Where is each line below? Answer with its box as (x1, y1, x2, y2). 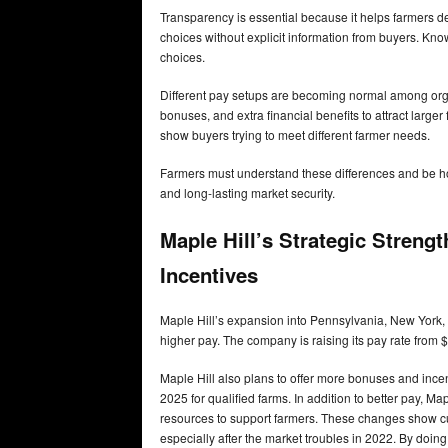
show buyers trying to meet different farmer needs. (160, 126, 433, 144)
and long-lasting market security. (160, 184, 335, 202)
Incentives (160, 259, 258, 289)
